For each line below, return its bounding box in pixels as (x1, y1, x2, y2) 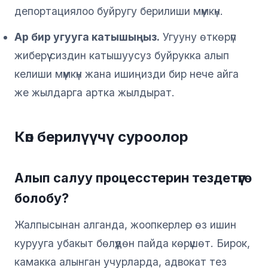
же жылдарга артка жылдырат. (14, 86, 175, 99)
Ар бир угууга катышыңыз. (14, 30, 160, 43)
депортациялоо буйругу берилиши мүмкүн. (14, 4, 223, 17)
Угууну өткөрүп (160, 30, 236, 43)
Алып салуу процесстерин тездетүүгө (14, 169, 252, 185)
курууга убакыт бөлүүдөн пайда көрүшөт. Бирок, (14, 236, 250, 249)
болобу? (14, 190, 69, 206)
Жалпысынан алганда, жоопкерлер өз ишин (14, 218, 236, 231)
